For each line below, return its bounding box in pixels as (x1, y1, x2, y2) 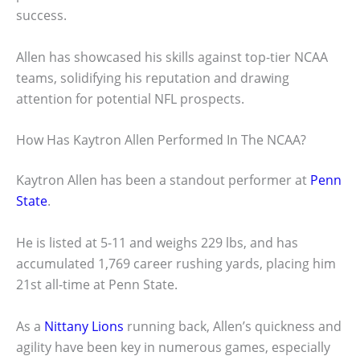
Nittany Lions (44, 317, 124, 335)
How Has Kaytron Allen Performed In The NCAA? (16, 131, 306, 149)
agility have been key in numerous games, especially (16, 337, 330, 356)
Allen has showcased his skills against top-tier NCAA (16, 47, 328, 66)
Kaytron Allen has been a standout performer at (16, 171, 310, 190)
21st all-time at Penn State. (16, 276, 178, 294)
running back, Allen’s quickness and (124, 317, 342, 335)
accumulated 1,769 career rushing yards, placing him (16, 255, 336, 273)
